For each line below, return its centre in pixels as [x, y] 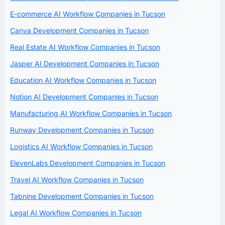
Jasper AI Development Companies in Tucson [85, 64]
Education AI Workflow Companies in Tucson [83, 80]
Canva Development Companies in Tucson [79, 31]
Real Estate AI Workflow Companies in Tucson [85, 47]
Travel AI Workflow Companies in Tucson [77, 180]
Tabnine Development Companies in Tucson [82, 196]
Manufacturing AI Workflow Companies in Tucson [91, 114]
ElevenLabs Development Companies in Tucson [88, 163]
